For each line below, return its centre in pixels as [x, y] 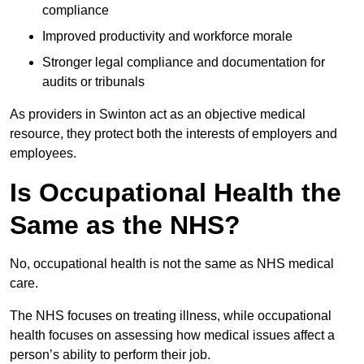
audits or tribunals [93, 82]
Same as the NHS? [125, 225]
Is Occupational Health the [175, 193]
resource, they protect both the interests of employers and [173, 134]
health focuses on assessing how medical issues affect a [172, 336]
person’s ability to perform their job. [110, 355]
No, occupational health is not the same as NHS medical [172, 264]
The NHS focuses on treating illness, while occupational [171, 316]
